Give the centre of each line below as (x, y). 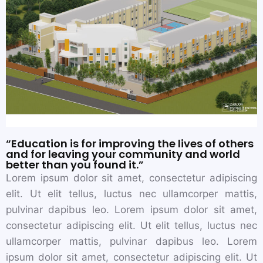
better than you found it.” (75, 164)
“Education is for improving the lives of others (130, 143)
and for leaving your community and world (123, 154)
